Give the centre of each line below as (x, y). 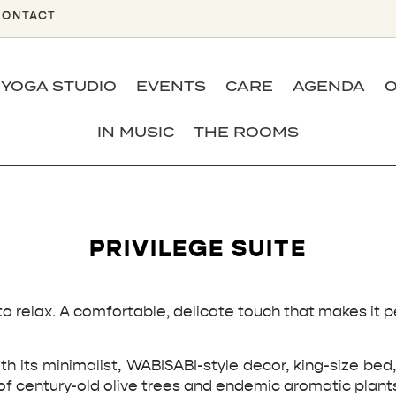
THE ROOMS (246, 133)
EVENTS (171, 87)
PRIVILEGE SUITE (198, 249)
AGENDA (328, 87)
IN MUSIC (135, 133)
